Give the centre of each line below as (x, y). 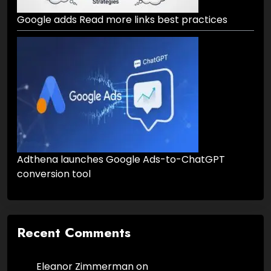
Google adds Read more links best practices (122, 20)
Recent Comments (74, 233)
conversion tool (54, 174)
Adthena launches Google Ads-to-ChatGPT (121, 160)
